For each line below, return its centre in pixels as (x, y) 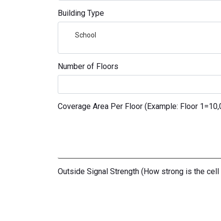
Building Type (81, 13)
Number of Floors (88, 67)
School (86, 35)
